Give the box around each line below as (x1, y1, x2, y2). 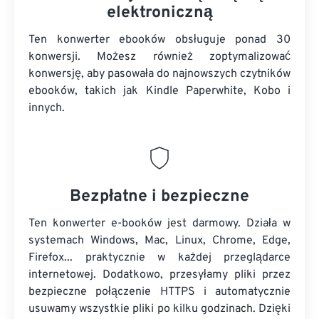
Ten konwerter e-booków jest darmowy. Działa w (28, 216, 291, 231)
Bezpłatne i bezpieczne (70, 187, 249, 207)
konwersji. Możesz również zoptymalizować (28, 50, 291, 64)
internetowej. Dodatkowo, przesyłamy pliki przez (28, 268, 291, 282)
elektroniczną (106, 3, 213, 23)
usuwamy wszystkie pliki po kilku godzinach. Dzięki (28, 302, 291, 316)
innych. (28, 101, 65, 115)
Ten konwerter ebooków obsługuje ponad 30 (28, 33, 291, 47)
